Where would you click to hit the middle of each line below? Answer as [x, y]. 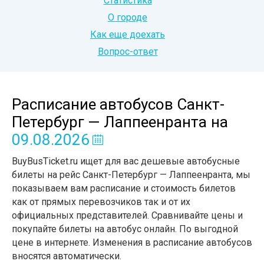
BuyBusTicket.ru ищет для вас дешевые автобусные [126, 161]
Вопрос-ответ [128, 52]
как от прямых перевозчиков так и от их [101, 202]
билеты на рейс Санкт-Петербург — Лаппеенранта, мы [131, 175]
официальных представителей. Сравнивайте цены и [127, 215]
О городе [128, 17]
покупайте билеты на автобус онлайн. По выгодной [125, 229]
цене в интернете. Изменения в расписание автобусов [132, 242]
